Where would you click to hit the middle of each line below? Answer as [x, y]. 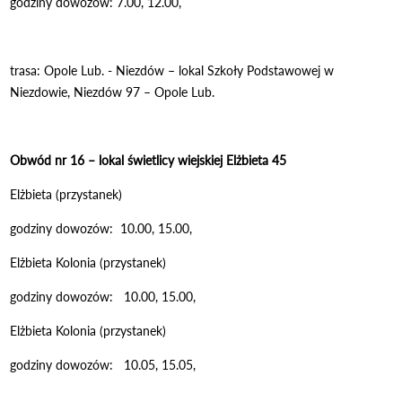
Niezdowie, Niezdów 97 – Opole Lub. [113, 92]
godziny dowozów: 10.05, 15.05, [103, 364]
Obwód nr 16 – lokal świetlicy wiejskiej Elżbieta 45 [149, 160]
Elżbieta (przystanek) [66, 194]
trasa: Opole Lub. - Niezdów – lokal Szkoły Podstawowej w [172, 70]
